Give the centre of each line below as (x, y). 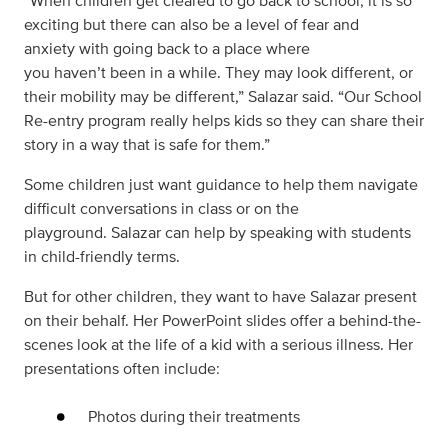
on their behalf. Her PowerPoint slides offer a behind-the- (222, 320)
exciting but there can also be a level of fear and (191, 24)
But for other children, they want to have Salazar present (220, 296)
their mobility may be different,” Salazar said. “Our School (223, 96)
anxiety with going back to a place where (167, 48)
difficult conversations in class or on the (161, 208)
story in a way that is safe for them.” (147, 144)
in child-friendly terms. (102, 256)
